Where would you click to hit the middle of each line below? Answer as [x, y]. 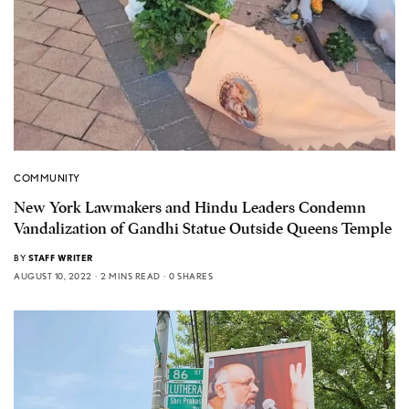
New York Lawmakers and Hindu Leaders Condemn [190, 208]
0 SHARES [191, 276]
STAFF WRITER [60, 258]
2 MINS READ [131, 276]
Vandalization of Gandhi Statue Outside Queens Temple [203, 229]
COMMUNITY [47, 178]
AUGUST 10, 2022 [53, 276]
